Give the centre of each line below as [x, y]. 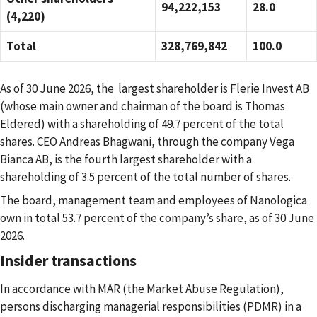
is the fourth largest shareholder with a [152, 159]
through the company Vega [226, 141]
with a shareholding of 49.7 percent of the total [166, 123]
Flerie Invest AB [270, 88]
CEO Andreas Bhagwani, [97, 141]
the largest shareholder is [163, 88]
